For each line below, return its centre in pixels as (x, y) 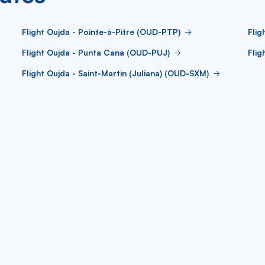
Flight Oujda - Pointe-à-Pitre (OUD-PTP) (101, 32)
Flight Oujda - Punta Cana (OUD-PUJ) (96, 52)
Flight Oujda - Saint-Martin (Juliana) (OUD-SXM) (115, 73)
